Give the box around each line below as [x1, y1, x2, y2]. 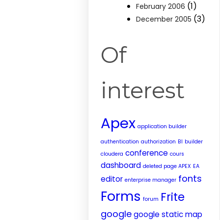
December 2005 [136, 14, 192, 24]
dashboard [101, 160, 141, 170]
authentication [101, 138, 139, 145]
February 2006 [136, 1, 186, 11]
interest [101, 77, 185, 104]
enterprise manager [125, 176, 177, 184]
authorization [141, 138, 176, 145]
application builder [137, 123, 187, 130]
